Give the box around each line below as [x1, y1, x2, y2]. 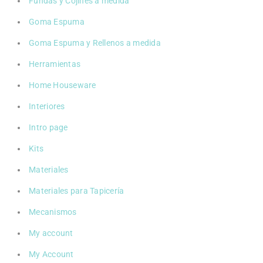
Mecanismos [29, 207, 77, 217]
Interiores [29, 101, 65, 111]
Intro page [29, 122, 68, 132]
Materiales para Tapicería [29, 186, 124, 195]
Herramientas [29, 59, 80, 69]
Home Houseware [29, 80, 96, 90]
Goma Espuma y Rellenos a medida [29, 38, 161, 48]
